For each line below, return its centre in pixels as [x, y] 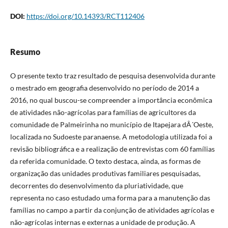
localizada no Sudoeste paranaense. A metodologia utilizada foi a [111, 136]
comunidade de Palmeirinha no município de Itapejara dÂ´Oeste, [111, 124]
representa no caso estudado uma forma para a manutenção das [110, 197]
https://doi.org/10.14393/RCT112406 [85, 16]
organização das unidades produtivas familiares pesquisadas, [105, 173]
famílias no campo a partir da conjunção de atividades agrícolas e [112, 210]
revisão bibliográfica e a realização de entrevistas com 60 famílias [112, 149]
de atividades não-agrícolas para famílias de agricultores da [103, 112]
